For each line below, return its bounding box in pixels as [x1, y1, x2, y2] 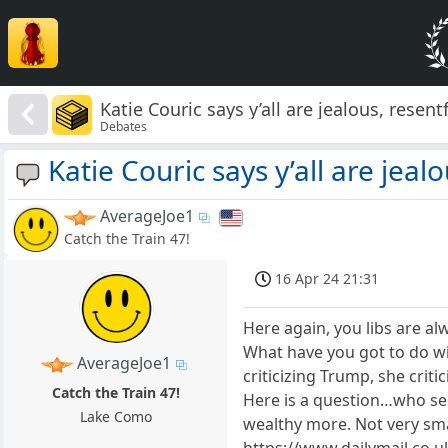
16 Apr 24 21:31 [275, 269, 380, 289]
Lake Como [80, 407, 153, 427]
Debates [100, 117, 148, 135]
